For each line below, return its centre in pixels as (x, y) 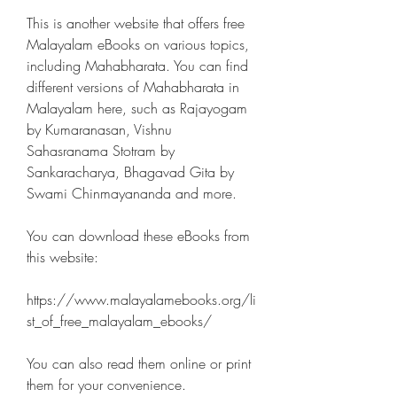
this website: (62, 257)
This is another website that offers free (136, 23)
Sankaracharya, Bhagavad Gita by (130, 172)
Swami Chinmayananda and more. (132, 193)
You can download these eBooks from (138, 236)
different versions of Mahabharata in (133, 87)
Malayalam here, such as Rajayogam (137, 108)
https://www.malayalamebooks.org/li (141, 300)
